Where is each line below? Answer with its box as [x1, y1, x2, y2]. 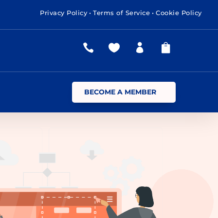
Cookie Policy [156, 9, 202, 17]
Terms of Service [93, 9, 150, 17]
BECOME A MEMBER [84, 87, 156, 96]
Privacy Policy [40, 9, 88, 17]
